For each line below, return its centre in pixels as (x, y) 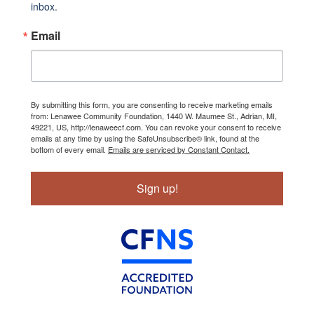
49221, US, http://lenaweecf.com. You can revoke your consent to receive (156, 127)
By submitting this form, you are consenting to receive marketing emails (152, 104)
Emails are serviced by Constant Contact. (179, 149)
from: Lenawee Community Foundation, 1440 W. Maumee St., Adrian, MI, (154, 115)
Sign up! (157, 188)
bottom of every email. (69, 149)
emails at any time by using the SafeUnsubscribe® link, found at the (145, 138)
